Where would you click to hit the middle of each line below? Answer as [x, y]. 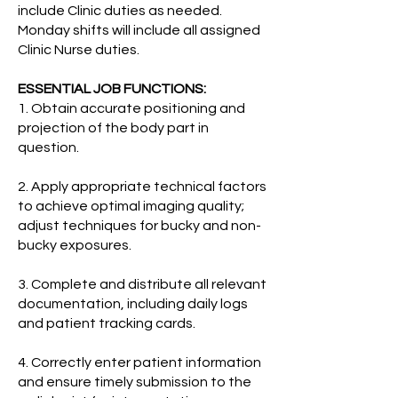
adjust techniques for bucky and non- [139, 226]
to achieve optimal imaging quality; [131, 206]
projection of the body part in [113, 128]
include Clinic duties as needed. [120, 11]
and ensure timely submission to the [135, 382]
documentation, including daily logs [133, 304]
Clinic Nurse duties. [79, 50]
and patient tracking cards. [107, 323]
